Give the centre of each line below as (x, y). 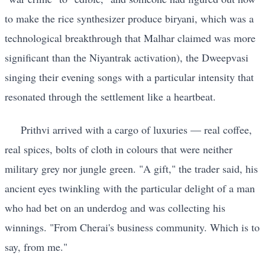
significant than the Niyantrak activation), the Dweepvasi (127, 58)
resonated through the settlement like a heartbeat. (110, 97)
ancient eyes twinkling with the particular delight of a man (130, 188)
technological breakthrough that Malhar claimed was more (130, 38)
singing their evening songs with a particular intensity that (129, 77)
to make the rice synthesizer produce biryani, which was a (129, 19)
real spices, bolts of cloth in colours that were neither (119, 149)
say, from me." (36, 246)
